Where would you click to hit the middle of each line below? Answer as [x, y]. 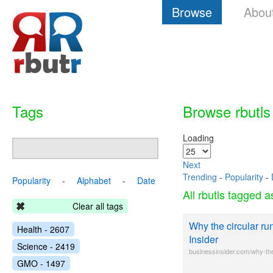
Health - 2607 [43, 229]
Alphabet [94, 180]
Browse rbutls [227, 111]
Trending [200, 177]
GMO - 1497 [41, 263]
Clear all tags [98, 206]
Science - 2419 [46, 246]
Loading [198, 138]
